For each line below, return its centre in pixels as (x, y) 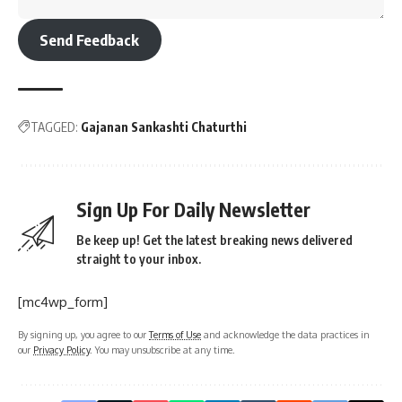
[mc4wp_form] (63, 302)
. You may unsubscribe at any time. (162, 350)
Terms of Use (175, 335)
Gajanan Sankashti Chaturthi (164, 127)
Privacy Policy (61, 350)
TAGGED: (54, 127)
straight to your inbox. (139, 259)
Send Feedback (90, 39)
